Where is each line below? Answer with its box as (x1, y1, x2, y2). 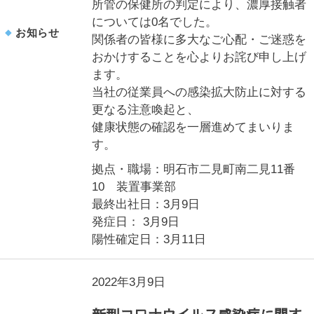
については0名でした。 (92, 15, 218, 29)
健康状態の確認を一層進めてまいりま (92, 121, 295, 134)
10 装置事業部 (92, 180, 177, 193)
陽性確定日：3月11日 (92, 233, 207, 246)
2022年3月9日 (92, 275, 166, 289)
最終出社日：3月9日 (92, 198, 200, 211)
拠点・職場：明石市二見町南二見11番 (92, 163, 296, 176)
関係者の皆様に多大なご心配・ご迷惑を (92, 33, 307, 46)
